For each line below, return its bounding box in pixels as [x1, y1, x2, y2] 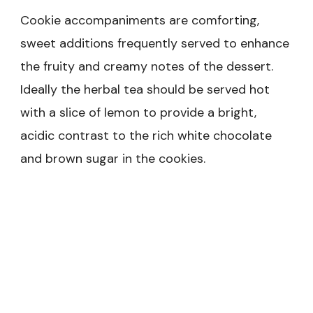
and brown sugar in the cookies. [20, 150, 205, 167]
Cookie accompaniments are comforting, [20, 11, 259, 29]
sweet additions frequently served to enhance [20, 34, 289, 52]
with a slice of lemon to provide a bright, [20, 103, 256, 121]
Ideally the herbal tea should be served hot [20, 80, 270, 98]
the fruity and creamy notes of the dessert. [20, 57, 273, 75]
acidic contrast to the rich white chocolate [20, 126, 272, 144]
